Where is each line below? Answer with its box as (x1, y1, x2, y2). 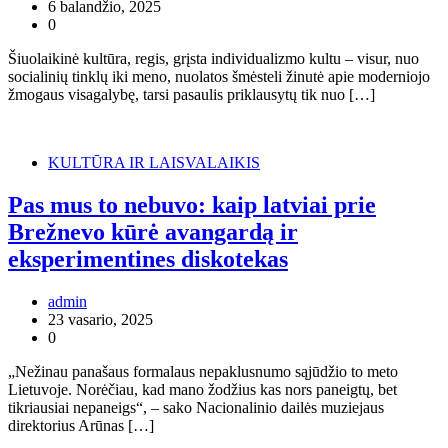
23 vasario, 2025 (48, 311, 153, 329)
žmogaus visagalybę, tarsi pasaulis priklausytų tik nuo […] (8, 86, 375, 104)
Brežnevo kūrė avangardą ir (8, 219, 298, 246)
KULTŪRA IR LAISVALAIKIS (48, 154, 260, 172)
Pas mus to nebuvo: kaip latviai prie (8, 192, 376, 219)
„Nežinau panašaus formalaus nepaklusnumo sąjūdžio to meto (8, 363, 398, 381)
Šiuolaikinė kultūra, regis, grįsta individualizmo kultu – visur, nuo (8, 50, 419, 68)
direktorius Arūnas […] (8, 417, 154, 435)
